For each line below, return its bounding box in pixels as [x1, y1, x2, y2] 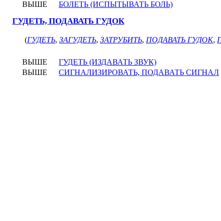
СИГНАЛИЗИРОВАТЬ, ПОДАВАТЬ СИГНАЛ [59, 68, 219, 76]
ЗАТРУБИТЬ [100, 36, 142, 44]
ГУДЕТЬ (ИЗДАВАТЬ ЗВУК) [59, 58, 156, 66]
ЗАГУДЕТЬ [59, 36, 96, 44]
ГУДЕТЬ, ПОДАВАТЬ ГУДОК [12, 16, 124, 26]
